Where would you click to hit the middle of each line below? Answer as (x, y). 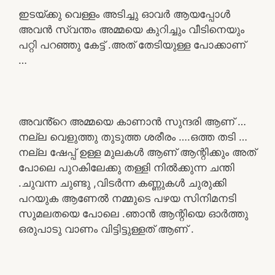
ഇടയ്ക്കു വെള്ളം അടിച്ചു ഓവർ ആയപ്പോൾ (124, 14)
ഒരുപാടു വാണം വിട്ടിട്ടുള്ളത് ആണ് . (106, 229)
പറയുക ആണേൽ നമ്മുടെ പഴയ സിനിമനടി (127, 198)
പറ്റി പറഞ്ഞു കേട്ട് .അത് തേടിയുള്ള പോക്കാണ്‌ (132, 45)
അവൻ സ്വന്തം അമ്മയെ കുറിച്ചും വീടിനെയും (131, 29)
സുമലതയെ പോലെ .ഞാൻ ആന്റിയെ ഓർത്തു (133, 213)
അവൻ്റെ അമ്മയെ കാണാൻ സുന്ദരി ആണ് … (132, 121)
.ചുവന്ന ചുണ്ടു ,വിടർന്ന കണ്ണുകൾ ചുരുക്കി (122, 183)
